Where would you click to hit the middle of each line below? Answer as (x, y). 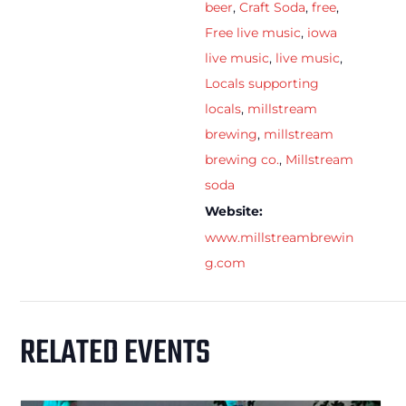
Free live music (253, 32)
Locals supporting (262, 83)
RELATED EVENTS (115, 353)
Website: (234, 211)
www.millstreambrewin (279, 237)
